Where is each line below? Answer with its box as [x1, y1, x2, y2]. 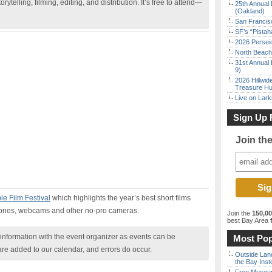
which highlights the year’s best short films [50, 194, 191, 202]
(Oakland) [235, 7, 265, 15]
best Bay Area [227, 217, 268, 224]
